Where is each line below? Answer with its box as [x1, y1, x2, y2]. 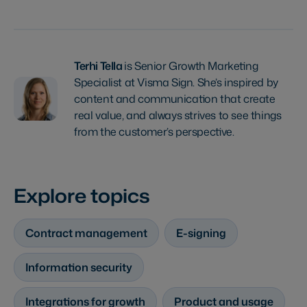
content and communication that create [74, 91, 275, 107]
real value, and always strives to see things [74, 108, 282, 123]
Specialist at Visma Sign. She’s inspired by [74, 75, 278, 90]
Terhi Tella [74, 58, 125, 74]
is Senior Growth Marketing [124, 58, 258, 74]
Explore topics [14, 182, 150, 210]
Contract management [25, 225, 147, 241]
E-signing [176, 225, 226, 241]
